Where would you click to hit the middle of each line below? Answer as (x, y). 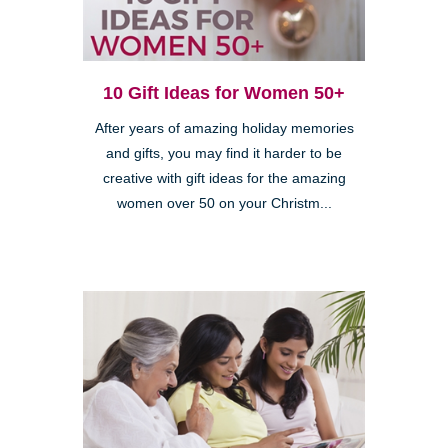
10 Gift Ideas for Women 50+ (224, 93)
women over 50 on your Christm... (224, 204)
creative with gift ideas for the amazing (224, 179)
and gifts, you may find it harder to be (224, 154)
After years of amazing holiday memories (224, 129)
